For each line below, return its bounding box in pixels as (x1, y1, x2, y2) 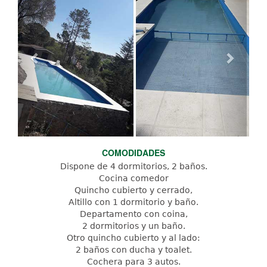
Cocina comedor (98, 173, 169, 183)
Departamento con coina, (79, 209, 188, 219)
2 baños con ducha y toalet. (75, 244, 192, 254)
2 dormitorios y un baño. (82, 221, 185, 231)
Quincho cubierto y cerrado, (74, 185, 193, 195)
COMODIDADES (102, 146, 165, 159)
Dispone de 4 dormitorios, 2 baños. (60, 161, 207, 171)
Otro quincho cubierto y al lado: (67, 232, 200, 243)
